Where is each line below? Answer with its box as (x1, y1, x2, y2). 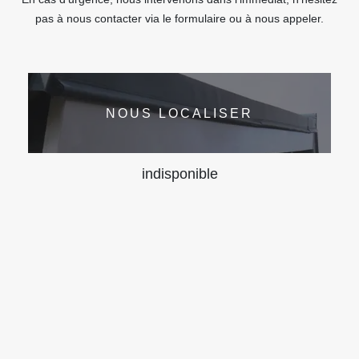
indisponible (141, 166, 218, 182)
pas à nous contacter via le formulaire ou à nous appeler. (35, 12, 324, 25)
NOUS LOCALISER (106, 106, 253, 120)
